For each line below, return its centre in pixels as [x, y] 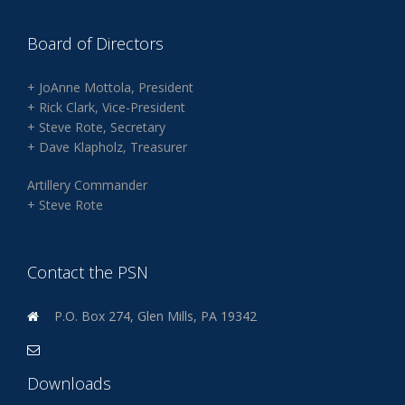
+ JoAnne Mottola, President [110, 87]
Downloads [69, 383]
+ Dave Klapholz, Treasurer [107, 147]
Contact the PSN [88, 272]
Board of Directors [95, 43]
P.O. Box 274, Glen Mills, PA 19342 [155, 316]
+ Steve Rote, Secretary [96, 127]
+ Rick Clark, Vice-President [106, 107]
